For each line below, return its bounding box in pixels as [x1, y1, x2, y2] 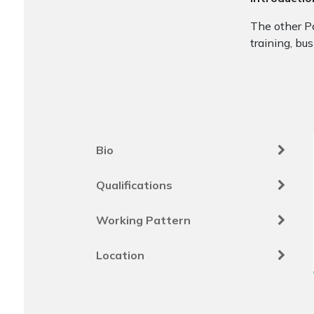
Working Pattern [96, 213, 191, 227]
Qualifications [96, 178, 173, 192]
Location [96, 248, 145, 262]
